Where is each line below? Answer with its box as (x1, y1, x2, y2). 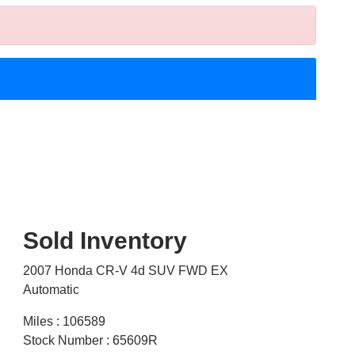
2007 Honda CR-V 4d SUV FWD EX (22, 264, 228, 278)
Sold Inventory (22, 227, 187, 254)
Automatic (22, 283, 79, 297)
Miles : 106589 (22, 315, 105, 329)
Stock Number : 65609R (22, 334, 158, 348)
